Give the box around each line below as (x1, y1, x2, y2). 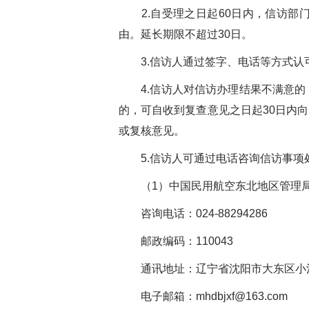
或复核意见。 (119, 125, 185, 137)
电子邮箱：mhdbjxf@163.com (119, 290, 288, 302)
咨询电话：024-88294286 (119, 208, 268, 219)
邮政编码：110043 (119, 235, 233, 247)
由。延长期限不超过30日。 (119, 28, 252, 40)
